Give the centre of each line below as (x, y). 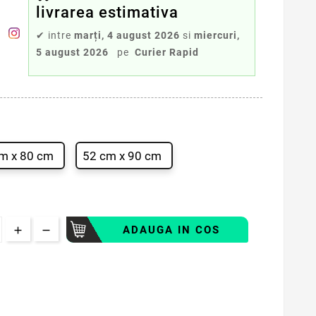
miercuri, (217, 36)
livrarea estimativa (107, 13)
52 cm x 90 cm (122, 156)
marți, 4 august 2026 (127, 36)
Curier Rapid (166, 53)
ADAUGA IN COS (171, 230)
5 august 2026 (72, 53)
